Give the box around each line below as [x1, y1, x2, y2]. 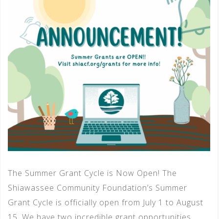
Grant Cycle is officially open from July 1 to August [8, 197, 203, 208]
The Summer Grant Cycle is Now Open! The [8, 168, 177, 179]
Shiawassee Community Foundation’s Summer [8, 182, 187, 194]
